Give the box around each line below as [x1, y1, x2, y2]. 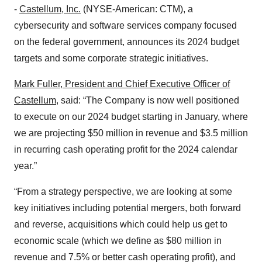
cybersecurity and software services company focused [14, 20, 237, 30]
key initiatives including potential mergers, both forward [14, 203, 241, 213]
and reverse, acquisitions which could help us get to [14, 219, 227, 229]
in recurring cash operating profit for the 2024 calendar [14, 144, 237, 154]
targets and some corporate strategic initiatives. [14, 53, 208, 63]
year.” [14, 161, 37, 171]
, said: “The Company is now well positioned [56, 95, 239, 105]
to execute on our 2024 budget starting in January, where [14, 112, 248, 122]
